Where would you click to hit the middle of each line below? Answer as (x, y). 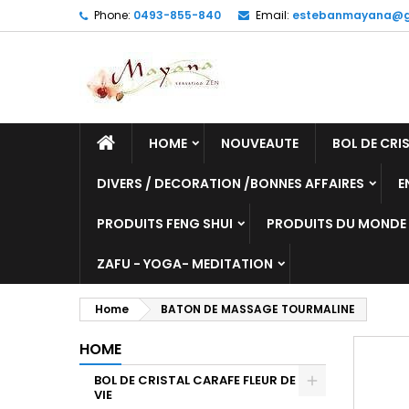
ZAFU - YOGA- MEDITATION (185, 264)
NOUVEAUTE (260, 143)
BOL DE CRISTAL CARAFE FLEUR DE (195, 380)
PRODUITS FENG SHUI (165, 224)
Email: (273, 15)
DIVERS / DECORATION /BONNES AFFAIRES (231, 184)
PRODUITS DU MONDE (336, 224)
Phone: (112, 15)
